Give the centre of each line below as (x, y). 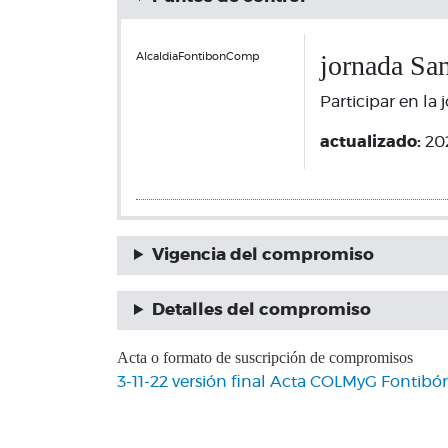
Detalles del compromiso (261, 310)
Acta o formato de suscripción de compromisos (265, 357)
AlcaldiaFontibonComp (197, 56)
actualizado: (372, 142)
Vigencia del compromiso (262, 255)
